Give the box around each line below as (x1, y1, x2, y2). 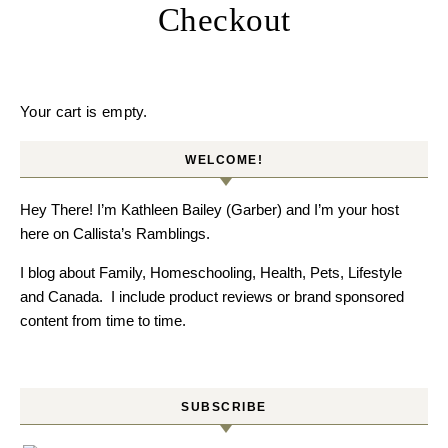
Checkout (157, 2, 291, 38)
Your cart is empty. (20, 103, 148, 120)
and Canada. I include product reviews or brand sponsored (20, 288, 404, 305)
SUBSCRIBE (181, 400, 267, 414)
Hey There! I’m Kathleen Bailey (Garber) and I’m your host (20, 201, 399, 218)
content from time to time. (20, 312, 186, 329)
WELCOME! (185, 153, 263, 167)
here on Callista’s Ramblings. (20, 225, 210, 242)
